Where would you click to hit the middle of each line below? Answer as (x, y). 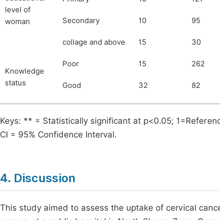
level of (18, 10)
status (15, 83)
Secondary (81, 21)
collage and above (94, 42)
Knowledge (25, 71)
